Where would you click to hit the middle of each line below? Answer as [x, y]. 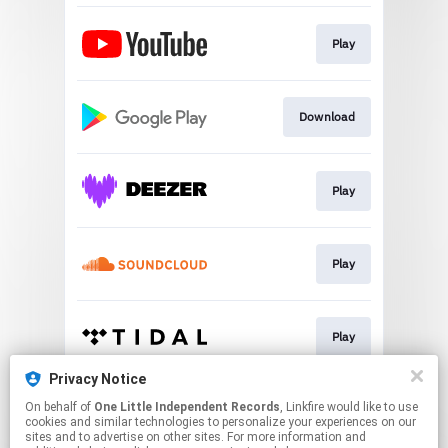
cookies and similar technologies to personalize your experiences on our [220, 422]
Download [326, 117]
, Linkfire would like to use [303, 407]
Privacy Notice [97, 379]
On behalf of [59, 407]
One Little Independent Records [187, 407]
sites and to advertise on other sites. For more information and [195, 437]
